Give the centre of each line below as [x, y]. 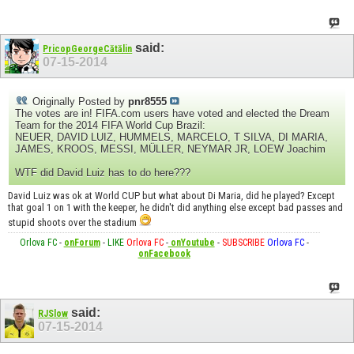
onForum [82, 242]
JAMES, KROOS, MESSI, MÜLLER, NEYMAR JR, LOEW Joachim [170, 149]
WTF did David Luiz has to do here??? [103, 172]
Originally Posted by [79, 101]
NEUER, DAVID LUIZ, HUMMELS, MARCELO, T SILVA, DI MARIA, [171, 137]
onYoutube [191, 242]
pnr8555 [147, 101]
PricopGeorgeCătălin [88, 49]
